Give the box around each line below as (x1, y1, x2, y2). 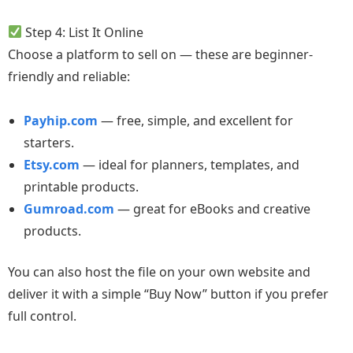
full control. (8, 307, 76, 325)
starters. (24, 133, 74, 151)
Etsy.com (24, 155, 80, 173)
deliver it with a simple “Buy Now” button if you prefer (8, 284, 329, 303)
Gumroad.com (24, 199, 114, 217)
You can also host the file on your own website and (8, 262, 310, 281)
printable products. (24, 177, 139, 195)
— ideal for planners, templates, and (80, 155, 299, 173)
